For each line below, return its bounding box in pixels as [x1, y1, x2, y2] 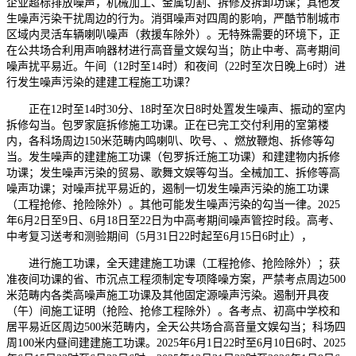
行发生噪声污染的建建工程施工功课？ [6, 75, 195, 88]
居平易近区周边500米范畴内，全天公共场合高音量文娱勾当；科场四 [6, 320, 346, 333]
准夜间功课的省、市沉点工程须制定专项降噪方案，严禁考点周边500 [6, 273, 346, 285]
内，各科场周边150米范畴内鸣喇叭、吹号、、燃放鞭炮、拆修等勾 [6, 134, 335, 147]
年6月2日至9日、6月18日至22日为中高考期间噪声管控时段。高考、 [6, 214, 340, 226]
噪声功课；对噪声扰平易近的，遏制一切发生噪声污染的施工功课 [6, 182, 329, 195]
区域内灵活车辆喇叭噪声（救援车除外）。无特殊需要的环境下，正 [6, 28, 340, 41]
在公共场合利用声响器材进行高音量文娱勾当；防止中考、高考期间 [6, 44, 340, 56]
